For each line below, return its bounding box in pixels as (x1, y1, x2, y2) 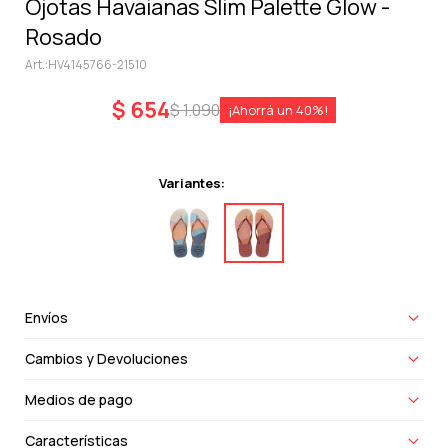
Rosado (25, 22, 102, 52)
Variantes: (159, 174, 225, 192)
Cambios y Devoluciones (25, 349, 188, 368)
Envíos (25, 308, 68, 327)
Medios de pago (25, 390, 133, 409)
